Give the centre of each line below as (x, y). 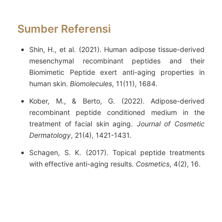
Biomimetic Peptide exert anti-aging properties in (117, 72)
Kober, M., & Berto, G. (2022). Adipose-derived (117, 101)
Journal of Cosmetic (171, 123)
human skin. (50, 83)
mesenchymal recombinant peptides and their (117, 60)
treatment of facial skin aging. (83, 123)
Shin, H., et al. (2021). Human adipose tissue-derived (117, 49)
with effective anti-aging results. (83, 164)
